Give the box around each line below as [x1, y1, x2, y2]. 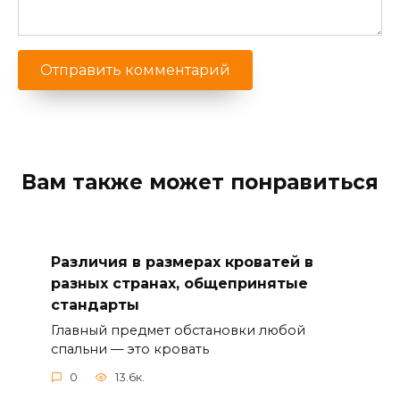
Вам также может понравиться [21, 170, 379, 196]
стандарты [50, 296, 139, 313]
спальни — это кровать [50, 340, 209, 357]
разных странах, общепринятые [50, 274, 308, 292]
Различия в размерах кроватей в [50, 253, 313, 271]
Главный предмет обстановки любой [50, 321, 305, 338]
